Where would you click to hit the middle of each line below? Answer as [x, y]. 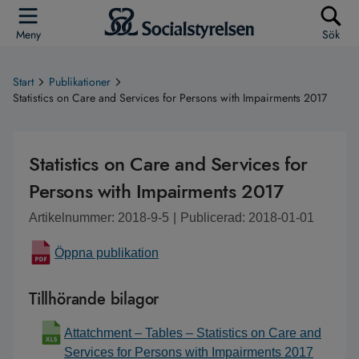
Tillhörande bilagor [94, 299]
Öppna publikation [107, 253]
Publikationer [80, 82]
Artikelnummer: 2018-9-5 [99, 218]
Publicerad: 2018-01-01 [247, 218]
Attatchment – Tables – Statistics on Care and [193, 333]
